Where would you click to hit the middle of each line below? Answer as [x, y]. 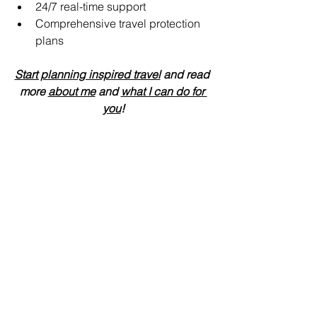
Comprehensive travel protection [119, 23]
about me [71, 91]
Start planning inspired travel [87, 74]
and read [186, 74]
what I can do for [164, 91]
